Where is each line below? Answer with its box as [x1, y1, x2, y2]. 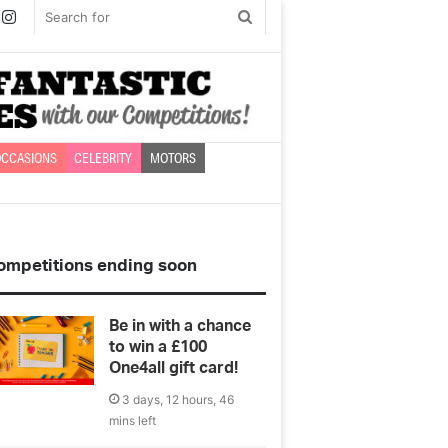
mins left [109, 413, 157, 429]
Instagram [15, 6, 90, 26]
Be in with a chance [109, 318, 252, 335]
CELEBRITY [74, 149, 133, 168]
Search [251, 7, 301, 26]
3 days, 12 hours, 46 [122, 392, 235, 408]
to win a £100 [109, 339, 208, 356]
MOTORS [150, 149, 197, 168]
